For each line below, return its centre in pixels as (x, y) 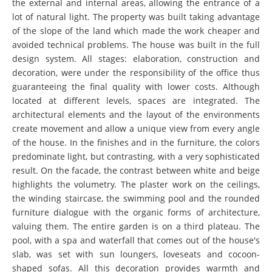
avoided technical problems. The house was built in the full (136, 45)
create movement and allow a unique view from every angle (136, 128)
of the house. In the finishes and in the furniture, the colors (136, 142)
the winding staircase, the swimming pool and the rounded (136, 198)
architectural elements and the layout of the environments (136, 114)
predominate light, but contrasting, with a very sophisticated (136, 156)
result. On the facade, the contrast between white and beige (136, 170)
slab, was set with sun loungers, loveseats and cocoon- (136, 254)
